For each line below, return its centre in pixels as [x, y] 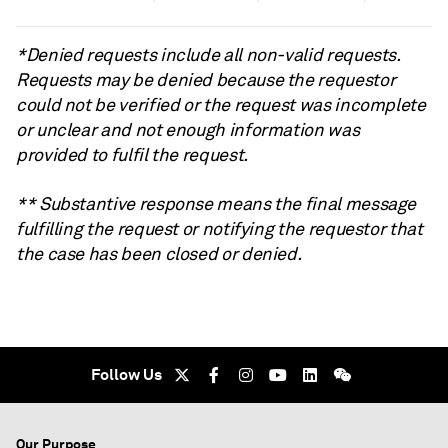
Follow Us [126, 374]
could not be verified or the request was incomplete [221, 105]
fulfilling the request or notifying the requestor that [219, 229]
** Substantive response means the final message [216, 204]
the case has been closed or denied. [159, 254]
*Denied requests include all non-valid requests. [208, 55]
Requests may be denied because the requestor [206, 80]
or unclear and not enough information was [188, 130]
